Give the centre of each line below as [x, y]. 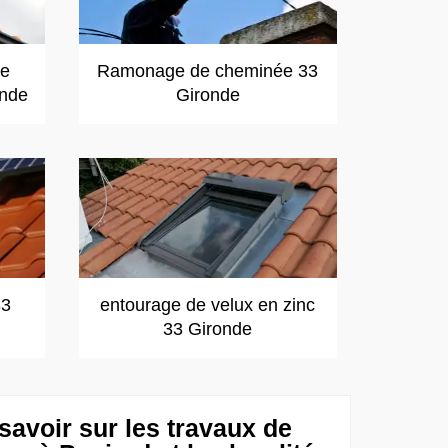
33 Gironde [208, 329]
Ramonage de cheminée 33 [208, 71]
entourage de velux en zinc [208, 305]
